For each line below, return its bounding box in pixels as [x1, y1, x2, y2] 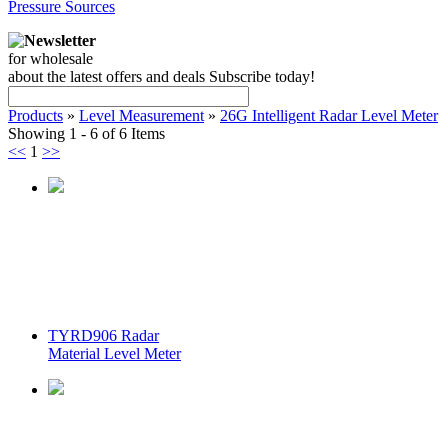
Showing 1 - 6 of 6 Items [8, 125, 165, 142]
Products [8, 107, 63, 124]
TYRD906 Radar [48, 327, 159, 344]
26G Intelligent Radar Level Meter [220, 107, 438, 124]
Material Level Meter [48, 345, 181, 362]
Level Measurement [79, 107, 204, 124]
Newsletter [24, 32, 96, 49]
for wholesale [8, 50, 93, 67]
